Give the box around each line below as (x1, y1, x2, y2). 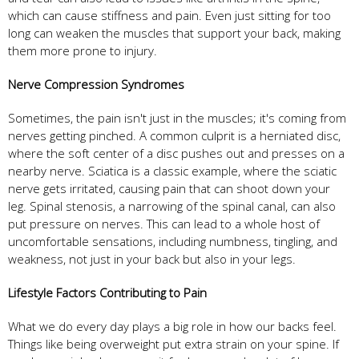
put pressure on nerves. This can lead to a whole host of (8, 215, 320, 232)
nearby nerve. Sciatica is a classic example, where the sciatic (8, 162, 337, 179)
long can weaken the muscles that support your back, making (8, 24, 341, 41)
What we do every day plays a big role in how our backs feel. (8, 317, 337, 334)
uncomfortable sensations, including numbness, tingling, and (8, 232, 337, 249)
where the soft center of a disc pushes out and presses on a (8, 144, 345, 161)
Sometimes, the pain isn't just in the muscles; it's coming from (8, 109, 346, 126)
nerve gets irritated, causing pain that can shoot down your (8, 179, 330, 196)
